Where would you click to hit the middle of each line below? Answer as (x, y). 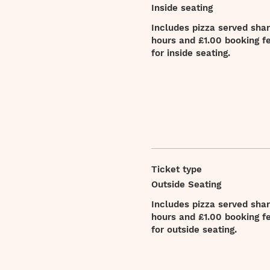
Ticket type (176, 170)
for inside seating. (190, 53)
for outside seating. (194, 230)
